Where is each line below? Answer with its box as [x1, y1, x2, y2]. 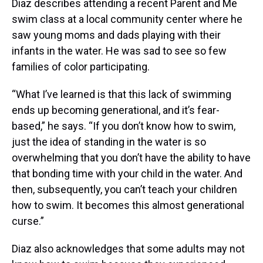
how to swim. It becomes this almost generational [12, 199, 244, 212]
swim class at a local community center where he [12, 13, 242, 26]
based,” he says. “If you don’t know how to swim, [12, 120, 235, 133]
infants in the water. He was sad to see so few [12, 45, 227, 58]
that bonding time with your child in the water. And [12, 167, 242, 180]
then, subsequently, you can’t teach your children [12, 183, 237, 196]
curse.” [12, 215, 44, 228]
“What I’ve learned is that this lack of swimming [12, 88, 231, 101]
